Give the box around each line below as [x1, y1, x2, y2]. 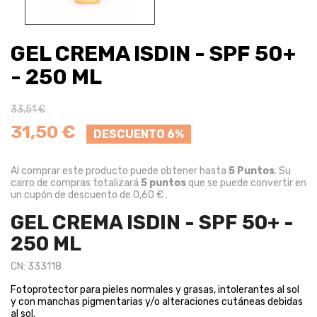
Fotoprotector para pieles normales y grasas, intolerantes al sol [11, 283, 299, 296]
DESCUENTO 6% [93, 127, 184, 141]
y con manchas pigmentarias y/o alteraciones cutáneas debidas [11, 295, 303, 308]
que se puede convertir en [186, 176, 306, 189]
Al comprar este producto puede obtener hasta [11, 164, 229, 177]
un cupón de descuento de [11, 188, 133, 201]
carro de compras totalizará [11, 176, 141, 189]
